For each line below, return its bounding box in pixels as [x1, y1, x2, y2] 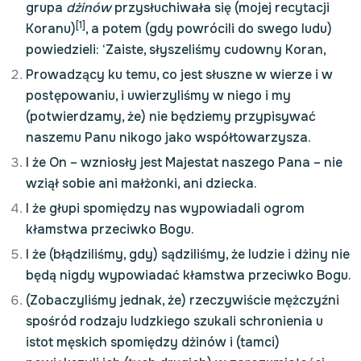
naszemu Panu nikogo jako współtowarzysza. [26, 129, 311, 146]
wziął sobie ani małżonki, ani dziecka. [26, 175, 257, 192]
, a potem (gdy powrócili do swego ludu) [85, 20, 332, 37]
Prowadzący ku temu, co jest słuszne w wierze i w [26, 66, 333, 83]
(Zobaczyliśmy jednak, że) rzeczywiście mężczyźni [26, 292, 339, 309]
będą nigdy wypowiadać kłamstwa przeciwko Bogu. [26, 267, 351, 284]
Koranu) [26, 20, 76, 37]
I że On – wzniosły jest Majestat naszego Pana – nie [26, 154, 342, 171]
